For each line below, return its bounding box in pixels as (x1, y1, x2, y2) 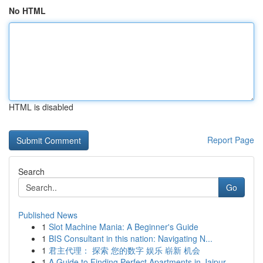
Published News (18, 209, 77, 221)
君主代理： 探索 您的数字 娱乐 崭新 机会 (49, 244, 200, 256)
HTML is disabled (9, 101, 73, 113)
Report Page (207, 134, 254, 146)
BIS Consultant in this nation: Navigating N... (49, 232, 213, 244)
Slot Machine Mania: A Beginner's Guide (49, 221, 198, 232)
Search (18, 166, 45, 177)
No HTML (9, 5, 46, 16)
